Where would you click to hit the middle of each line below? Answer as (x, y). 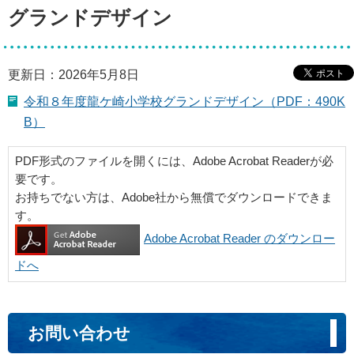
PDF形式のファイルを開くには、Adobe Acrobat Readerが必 (174, 160)
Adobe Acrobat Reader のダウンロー (239, 239)
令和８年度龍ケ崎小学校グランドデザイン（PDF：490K (185, 101)
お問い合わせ (79, 333)
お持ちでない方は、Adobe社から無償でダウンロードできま (174, 197)
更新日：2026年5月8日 (73, 74)
